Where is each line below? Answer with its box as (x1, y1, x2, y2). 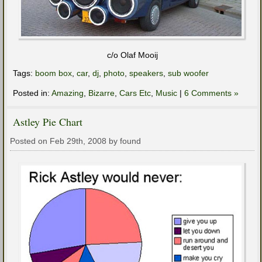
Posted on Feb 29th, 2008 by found (10, 136, 141, 146)
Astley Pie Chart (13, 115, 82, 129)
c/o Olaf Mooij (106, 50, 158, 60)
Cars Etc (119, 88, 151, 98)
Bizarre (88, 88, 115, 98)
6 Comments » (184, 88, 239, 98)
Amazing (51, 88, 84, 98)
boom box (35, 68, 72, 78)
